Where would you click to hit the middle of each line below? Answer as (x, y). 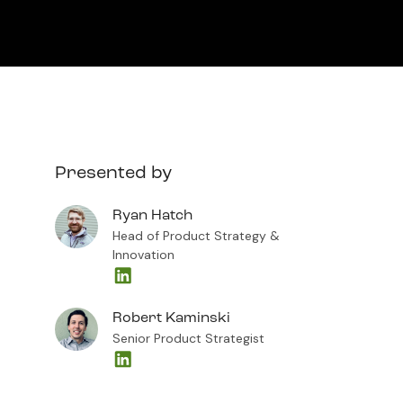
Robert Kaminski (171, 318)
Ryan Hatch (152, 216)
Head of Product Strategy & (196, 236)
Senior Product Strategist (188, 338)
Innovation (143, 255)
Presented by (113, 174)
